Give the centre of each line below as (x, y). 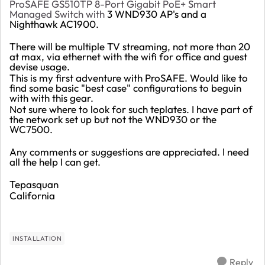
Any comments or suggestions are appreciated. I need (129, 151)
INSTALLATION (37, 238)
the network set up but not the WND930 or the (113, 119)
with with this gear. (51, 98)
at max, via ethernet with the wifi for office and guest (128, 56)
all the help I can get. (55, 161)
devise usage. (40, 66)
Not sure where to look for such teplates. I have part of (131, 109)
